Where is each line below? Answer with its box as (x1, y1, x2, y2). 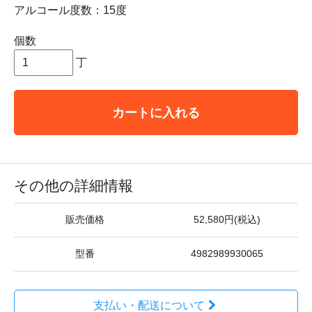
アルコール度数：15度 (14, 3, 127, 16)
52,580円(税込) (194, 214, 260, 225)
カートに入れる (112, 104, 200, 120)
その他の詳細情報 (14, 177, 133, 194)
